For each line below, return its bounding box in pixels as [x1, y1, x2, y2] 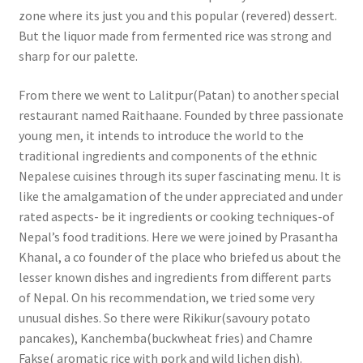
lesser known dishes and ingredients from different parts [18, 268, 331, 285]
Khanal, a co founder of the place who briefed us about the [18, 248, 341, 265]
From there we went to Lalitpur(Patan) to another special [18, 86, 340, 103]
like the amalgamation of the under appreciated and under [18, 187, 343, 204]
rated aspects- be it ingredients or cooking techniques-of [18, 207, 335, 224]
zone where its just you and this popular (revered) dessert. [18, 7, 337, 24]
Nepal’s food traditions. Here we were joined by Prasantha [18, 228, 338, 245]
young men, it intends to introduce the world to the [18, 126, 304, 143]
